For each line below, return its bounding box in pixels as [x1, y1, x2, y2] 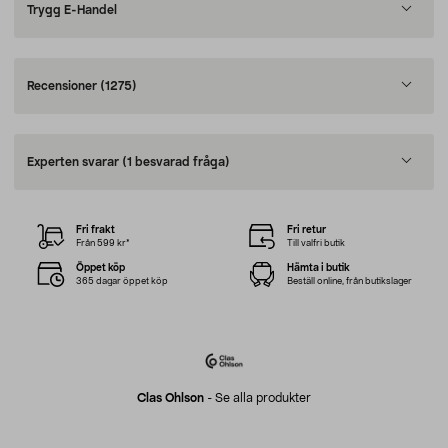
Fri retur [286, 224, 326, 235]
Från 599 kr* [76, 238, 131, 248]
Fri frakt [76, 224, 116, 235]
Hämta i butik [286, 262, 350, 273]
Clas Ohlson [137, 392, 204, 404]
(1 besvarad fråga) [122, 156, 230, 168]
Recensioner [27, 80, 100, 92]
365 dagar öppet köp [76, 276, 169, 286]
